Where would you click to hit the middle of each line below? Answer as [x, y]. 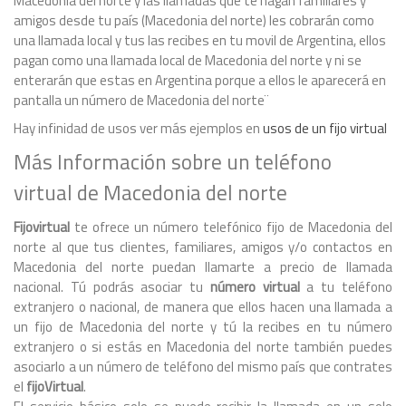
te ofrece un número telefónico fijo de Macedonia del [231, 227]
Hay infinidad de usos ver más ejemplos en [138, 129]
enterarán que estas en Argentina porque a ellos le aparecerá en [200, 81]
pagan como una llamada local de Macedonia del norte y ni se [188, 61]
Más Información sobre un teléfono [173, 162]
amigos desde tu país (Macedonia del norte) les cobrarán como [194, 21]
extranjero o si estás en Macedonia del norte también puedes [203, 347]
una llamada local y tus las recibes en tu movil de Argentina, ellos [200, 41]
